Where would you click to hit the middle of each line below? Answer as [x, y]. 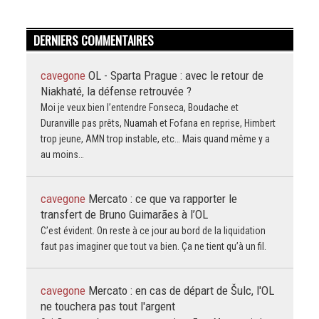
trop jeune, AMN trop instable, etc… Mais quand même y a [155, 138]
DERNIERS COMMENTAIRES [93, 40]
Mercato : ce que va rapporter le [162, 198]
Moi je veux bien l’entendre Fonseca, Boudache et [139, 107]
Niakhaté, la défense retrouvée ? [116, 91]
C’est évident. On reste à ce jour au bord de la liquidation [153, 230]
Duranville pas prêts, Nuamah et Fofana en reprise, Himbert [158, 123]
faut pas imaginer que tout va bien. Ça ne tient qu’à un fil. [153, 246]
